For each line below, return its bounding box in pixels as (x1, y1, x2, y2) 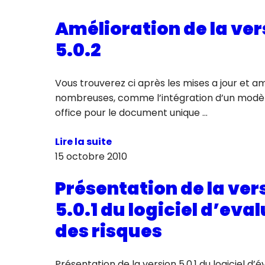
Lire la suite (54, 134, 112, 148)
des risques (54, 219, 162, 244)
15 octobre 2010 (54, 149, 127, 163)
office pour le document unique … (54, 105, 208, 119)
